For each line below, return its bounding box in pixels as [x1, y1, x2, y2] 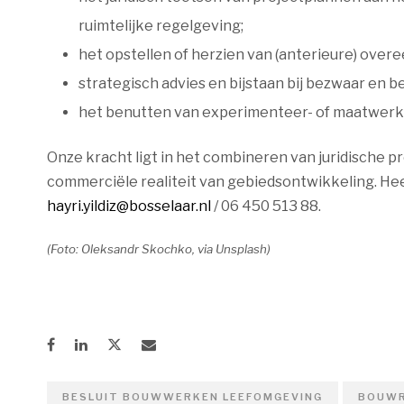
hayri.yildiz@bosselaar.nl [47, 197, 211, 215]
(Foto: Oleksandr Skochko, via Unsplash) [47, 242, 271, 256]
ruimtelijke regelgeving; [78, 17, 243, 34]
